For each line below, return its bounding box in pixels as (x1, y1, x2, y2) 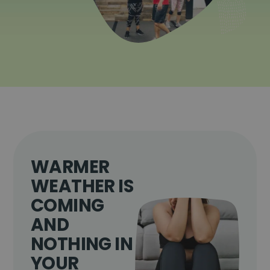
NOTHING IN (31, 231, 133, 256)
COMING (31, 193, 104, 218)
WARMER (31, 154, 110, 179)
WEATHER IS (31, 174, 134, 198)
